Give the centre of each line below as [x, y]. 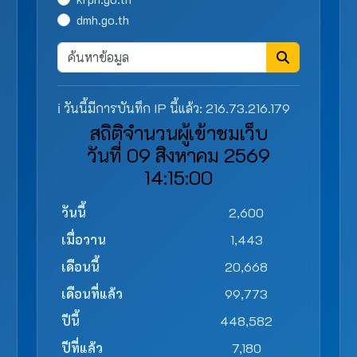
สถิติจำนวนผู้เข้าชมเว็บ [178, 133]
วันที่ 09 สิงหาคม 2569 [178, 155]
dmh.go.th [103, 20]
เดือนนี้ [80, 267]
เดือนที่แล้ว [92, 294]
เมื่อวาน [84, 239]
